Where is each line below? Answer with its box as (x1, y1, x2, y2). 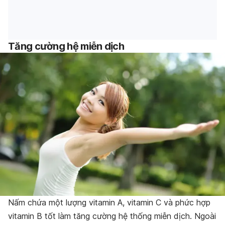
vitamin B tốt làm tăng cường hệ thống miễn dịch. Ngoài (8, 210, 216, 221)
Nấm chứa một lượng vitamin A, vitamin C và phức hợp (8, 197, 210, 207)
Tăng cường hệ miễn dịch (8, 40, 124, 53)
